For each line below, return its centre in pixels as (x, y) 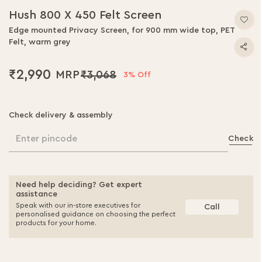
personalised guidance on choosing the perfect (96, 214)
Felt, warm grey (40, 42)
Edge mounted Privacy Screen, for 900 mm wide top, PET (122, 31)
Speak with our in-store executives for (78, 206)
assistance (37, 194)
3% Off (137, 75)
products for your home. (56, 223)
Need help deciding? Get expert (79, 185)
